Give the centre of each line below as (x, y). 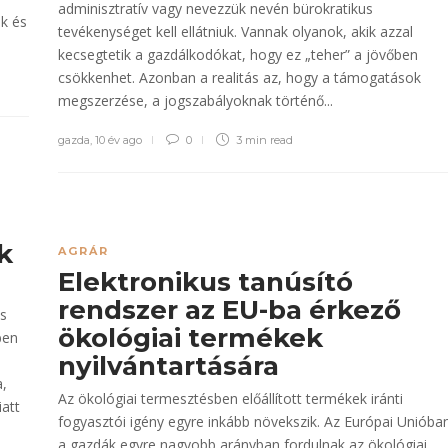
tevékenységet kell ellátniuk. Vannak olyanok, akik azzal (235, 31)
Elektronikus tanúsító (205, 282)
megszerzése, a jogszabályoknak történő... (195, 100)
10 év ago (118, 140)
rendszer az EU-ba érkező (229, 310)
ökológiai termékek (190, 338)
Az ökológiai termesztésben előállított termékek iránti (230, 398)
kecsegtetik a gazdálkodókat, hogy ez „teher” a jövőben (238, 54)
